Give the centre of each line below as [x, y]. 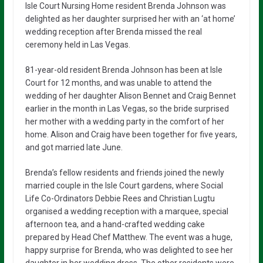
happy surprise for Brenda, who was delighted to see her [129, 250]
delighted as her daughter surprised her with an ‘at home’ [130, 18]
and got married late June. [74, 147]
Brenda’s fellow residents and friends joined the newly [124, 172]
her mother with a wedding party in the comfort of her [124, 121]
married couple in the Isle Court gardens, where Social [124, 185]
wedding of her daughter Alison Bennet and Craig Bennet [130, 95]
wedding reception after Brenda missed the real [113, 31]
